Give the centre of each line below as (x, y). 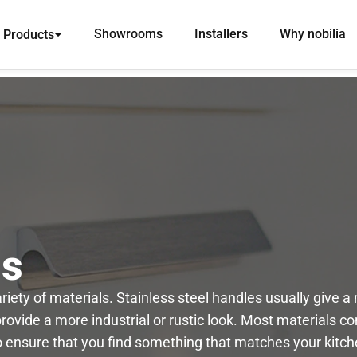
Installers (221, 34)
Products (29, 34)
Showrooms (128, 34)
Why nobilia (313, 34)
